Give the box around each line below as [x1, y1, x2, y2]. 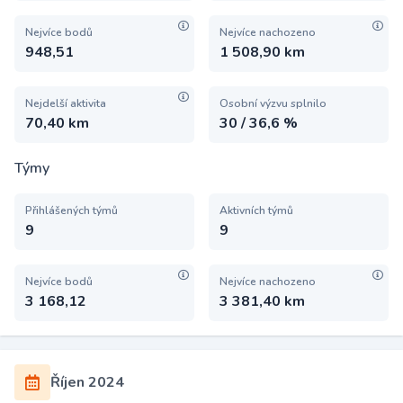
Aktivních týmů [219, 203, 293, 218]
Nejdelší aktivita [25, 96, 106, 111]
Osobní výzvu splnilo [219, 96, 327, 111]
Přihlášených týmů [25, 203, 118, 218]
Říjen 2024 [50, 372, 124, 392]
